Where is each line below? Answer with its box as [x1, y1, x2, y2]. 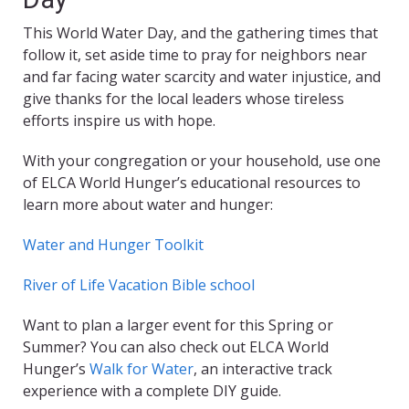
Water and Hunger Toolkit [23, 235, 204, 256]
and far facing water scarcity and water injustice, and [23, 67, 381, 88]
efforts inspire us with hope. [23, 110, 215, 131]
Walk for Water [89, 359, 194, 380]
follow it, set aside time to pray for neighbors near [23, 45, 367, 66]
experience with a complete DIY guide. [23, 381, 281, 402]
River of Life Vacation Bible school [23, 275, 255, 296]
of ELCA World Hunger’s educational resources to [23, 173, 361, 194]
